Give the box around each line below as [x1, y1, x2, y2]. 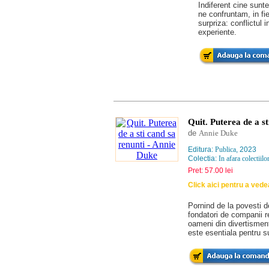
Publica [215, 145, 236, 154]
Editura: [188, 145, 215, 154]
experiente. [198, 28, 237, 37]
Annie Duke [199, 128, 238, 138]
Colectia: [188, 154, 219, 163]
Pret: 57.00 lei [188, 166, 233, 175]
